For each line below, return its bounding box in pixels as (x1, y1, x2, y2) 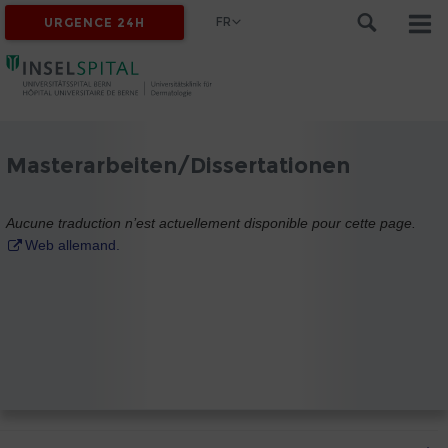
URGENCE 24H (44, 15, 146, 30)
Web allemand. (25, 236, 120, 253)
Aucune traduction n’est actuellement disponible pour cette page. (6, 214, 416, 231)
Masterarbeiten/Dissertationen (6, 152, 350, 178)
